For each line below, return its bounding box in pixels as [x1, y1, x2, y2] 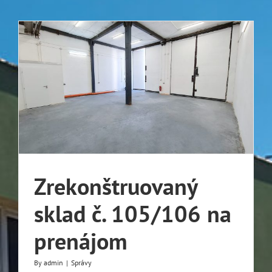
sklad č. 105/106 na [34, 198, 231, 228]
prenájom [34, 225, 127, 256]
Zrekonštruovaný [34, 171, 197, 201]
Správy [71, 257, 92, 267]
